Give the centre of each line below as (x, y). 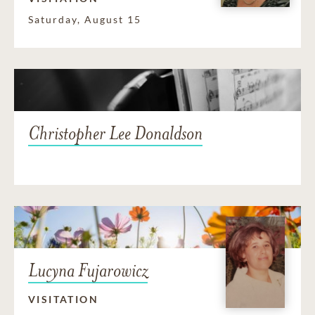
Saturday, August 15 (85, 20)
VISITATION (63, 300)
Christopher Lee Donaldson (115, 134)
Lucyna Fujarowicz (88, 271)
